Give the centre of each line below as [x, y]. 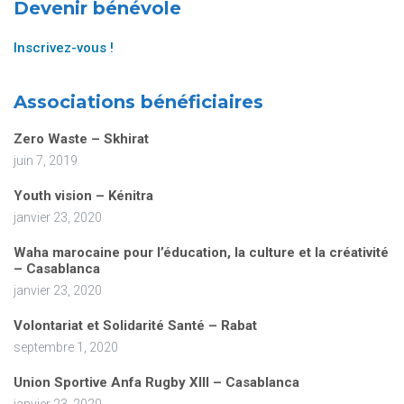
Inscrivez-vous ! [64, 48]
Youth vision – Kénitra [83, 196]
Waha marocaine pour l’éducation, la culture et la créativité [201, 253]
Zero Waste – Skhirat [81, 139]
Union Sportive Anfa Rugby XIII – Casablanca [156, 383]
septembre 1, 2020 [66, 348]
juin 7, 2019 [46, 161]
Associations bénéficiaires [138, 102]
